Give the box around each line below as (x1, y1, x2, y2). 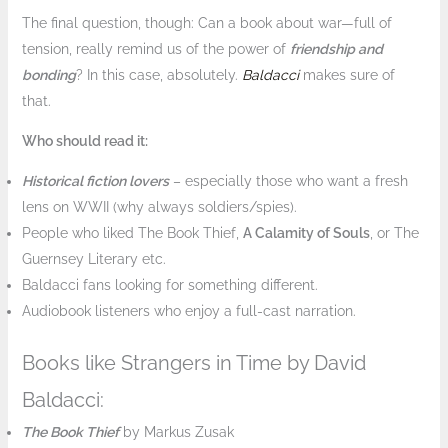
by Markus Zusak (118, 423, 234, 440)
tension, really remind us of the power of (21, 40, 290, 57)
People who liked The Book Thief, (21, 224, 243, 241)
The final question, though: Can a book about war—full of (21, 14, 392, 31)
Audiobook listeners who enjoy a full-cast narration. (21, 302, 356, 319)
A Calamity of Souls (242, 224, 370, 241)
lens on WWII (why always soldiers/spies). (21, 198, 297, 215)
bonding (21, 66, 76, 83)
